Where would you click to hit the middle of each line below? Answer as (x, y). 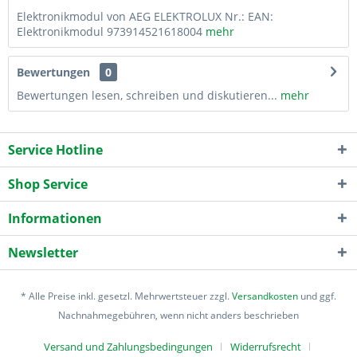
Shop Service (48, 184)
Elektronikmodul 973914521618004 (110, 31)
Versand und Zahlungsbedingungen (128, 346)
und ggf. (317, 296)
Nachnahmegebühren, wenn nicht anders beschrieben (178, 315)
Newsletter (43, 252)
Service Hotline (55, 149)
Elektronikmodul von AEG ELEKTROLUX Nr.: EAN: (145, 16)
